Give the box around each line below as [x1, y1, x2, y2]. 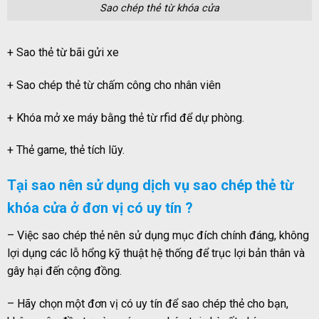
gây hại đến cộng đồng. [7, 264, 122, 278]
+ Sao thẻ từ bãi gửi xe [7, 45, 119, 59]
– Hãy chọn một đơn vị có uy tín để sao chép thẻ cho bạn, [7, 296, 288, 310]
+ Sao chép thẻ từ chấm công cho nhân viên [7, 78, 221, 92]
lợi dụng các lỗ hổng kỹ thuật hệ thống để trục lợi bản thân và [7, 246, 305, 261]
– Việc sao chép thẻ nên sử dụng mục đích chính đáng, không [7, 229, 309, 243]
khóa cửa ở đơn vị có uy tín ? [7, 199, 193, 217]
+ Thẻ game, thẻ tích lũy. [7, 143, 125, 157]
